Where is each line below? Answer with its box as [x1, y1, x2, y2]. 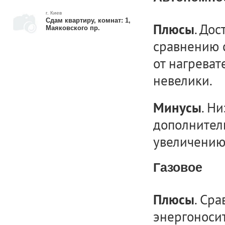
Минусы [153, 100, 201, 116]
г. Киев [45, 10, 62, 16]
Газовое [153, 160, 202, 174]
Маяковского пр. [45, 24, 100, 32]
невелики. [153, 72, 212, 89]
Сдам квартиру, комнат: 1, [45, 17, 131, 24]
